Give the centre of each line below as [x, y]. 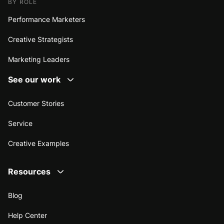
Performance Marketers [46, 19]
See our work [34, 79]
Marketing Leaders [39, 59]
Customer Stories [36, 103]
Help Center [27, 215]
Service [20, 123]
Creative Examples [38, 143]
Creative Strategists [40, 39]
